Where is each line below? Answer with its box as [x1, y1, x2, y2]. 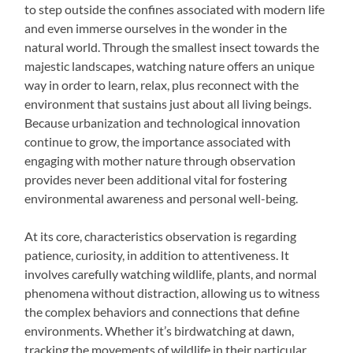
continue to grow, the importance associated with [24, 133, 292, 149]
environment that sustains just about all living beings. [24, 95, 312, 111]
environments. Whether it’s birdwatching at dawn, [24, 322, 295, 338]
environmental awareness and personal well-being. [24, 190, 299, 206]
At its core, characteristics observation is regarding [24, 228, 297, 243]
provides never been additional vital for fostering [24, 171, 288, 187]
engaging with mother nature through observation [24, 152, 296, 168]
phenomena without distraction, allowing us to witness [24, 284, 321, 300]
